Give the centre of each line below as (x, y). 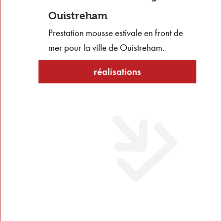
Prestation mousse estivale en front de (115, 33)
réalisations (117, 72)
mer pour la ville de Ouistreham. (106, 48)
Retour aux (117, 57)
